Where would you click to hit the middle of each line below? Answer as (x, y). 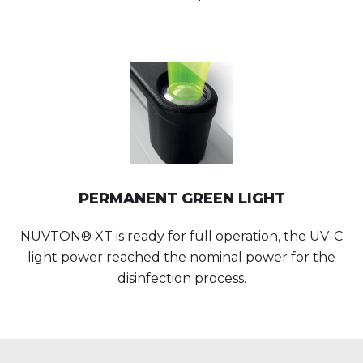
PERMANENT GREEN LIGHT (181, 198)
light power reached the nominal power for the (181, 257)
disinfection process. (181, 278)
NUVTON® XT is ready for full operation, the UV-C (181, 236)
